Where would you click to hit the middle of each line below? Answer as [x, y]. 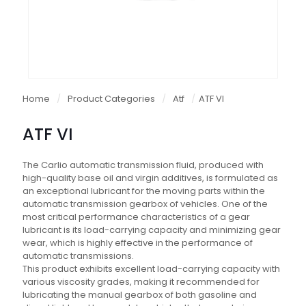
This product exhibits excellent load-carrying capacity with [151, 269]
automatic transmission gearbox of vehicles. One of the [145, 204]
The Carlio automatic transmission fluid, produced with [143, 165]
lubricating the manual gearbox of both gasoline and [140, 295]
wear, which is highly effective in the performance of [138, 243]
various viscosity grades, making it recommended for [141, 282]
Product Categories [111, 99]
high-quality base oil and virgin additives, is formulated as [150, 178]
